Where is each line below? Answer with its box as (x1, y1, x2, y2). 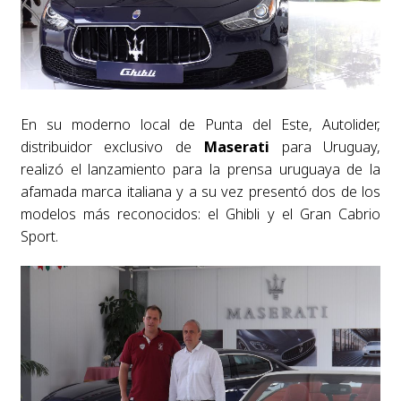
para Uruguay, (269, 136, 381, 157)
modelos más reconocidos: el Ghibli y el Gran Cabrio (20, 203, 381, 224)
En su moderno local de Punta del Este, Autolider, (20, 114, 381, 134)
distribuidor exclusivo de (20, 136, 204, 157)
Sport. (20, 226, 58, 246)
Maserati (203, 136, 269, 157)
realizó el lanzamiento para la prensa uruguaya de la (20, 158, 381, 179)
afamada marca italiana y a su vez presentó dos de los (20, 181, 381, 201)
